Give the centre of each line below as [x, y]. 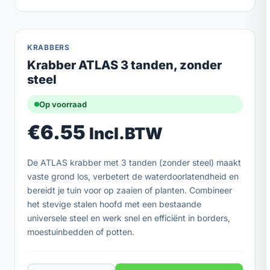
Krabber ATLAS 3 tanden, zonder [124, 65]
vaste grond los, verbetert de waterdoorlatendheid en [133, 176]
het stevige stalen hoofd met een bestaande [114, 204]
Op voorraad [63, 104]
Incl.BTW [126, 133]
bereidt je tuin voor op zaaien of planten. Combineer [130, 190]
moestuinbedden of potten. [81, 231]
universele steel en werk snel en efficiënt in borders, [129, 218]
